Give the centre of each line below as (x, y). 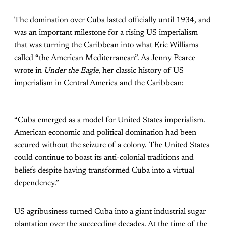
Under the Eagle (71, 70)
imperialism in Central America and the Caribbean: (99, 83)
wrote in (29, 70)
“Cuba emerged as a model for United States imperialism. (110, 120)
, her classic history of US (141, 70)
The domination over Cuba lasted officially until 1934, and (112, 20)
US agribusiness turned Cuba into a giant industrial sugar (110, 212)
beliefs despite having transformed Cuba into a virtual (104, 170)
